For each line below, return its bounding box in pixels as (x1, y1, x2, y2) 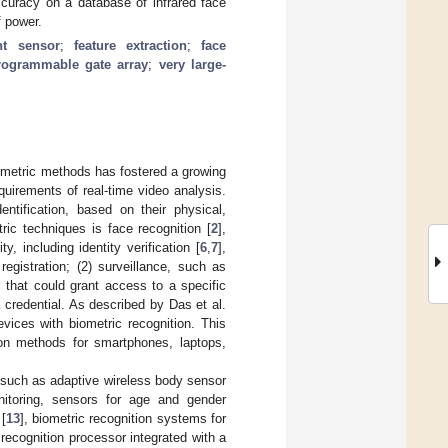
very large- (158, 56, 227, 72)
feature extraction (73, 37, 187, 53)
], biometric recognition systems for (19, 410, 227, 426)
